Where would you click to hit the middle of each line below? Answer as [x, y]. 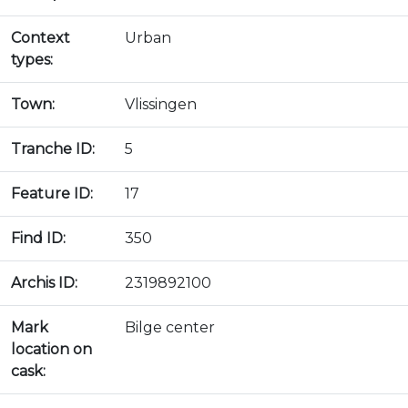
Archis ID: [44, 283]
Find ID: [38, 238]
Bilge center [170, 327]
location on [51, 349]
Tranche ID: [53, 149]
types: [32, 60]
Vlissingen [161, 104]
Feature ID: [52, 194]
